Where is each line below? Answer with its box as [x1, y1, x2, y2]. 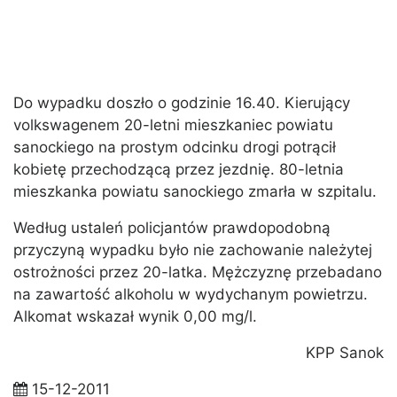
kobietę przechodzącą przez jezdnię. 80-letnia [13, 160, 344, 179]
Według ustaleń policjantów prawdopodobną [13, 219, 331, 237]
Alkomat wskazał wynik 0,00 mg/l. [13, 307, 257, 326]
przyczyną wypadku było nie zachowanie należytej [13, 241, 372, 260]
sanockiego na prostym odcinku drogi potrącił [13, 138, 336, 157]
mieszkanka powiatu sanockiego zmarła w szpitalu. [13, 183, 377, 201]
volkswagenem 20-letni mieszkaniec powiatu [13, 116, 333, 135]
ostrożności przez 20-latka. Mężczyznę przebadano [13, 263, 382, 282]
